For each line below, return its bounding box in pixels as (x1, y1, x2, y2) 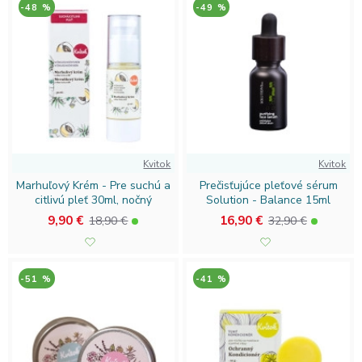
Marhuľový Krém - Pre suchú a (15, 178, 170, 194)
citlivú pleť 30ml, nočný (34, 192, 152, 208)
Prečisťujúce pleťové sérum (199, 178, 338, 194)
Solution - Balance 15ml (206, 192, 331, 208)
